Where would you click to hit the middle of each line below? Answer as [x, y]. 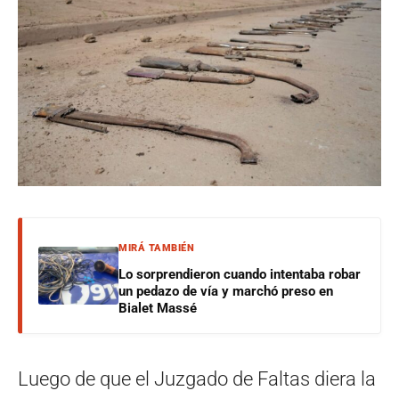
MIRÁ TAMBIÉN [156, 248]
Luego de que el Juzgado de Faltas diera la [197, 379]
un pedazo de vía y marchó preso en [226, 291]
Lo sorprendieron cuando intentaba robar [240, 274]
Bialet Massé [158, 308]
